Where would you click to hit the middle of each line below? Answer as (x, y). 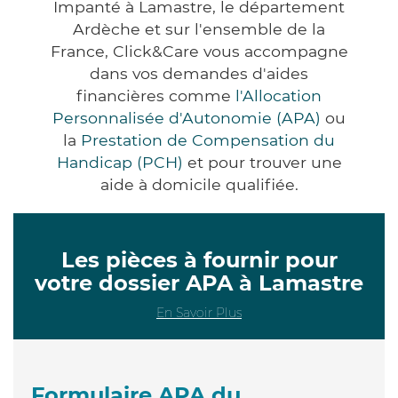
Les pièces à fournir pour (199, 259)
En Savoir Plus (199, 312)
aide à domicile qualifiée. (199, 184)
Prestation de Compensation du (208, 139)
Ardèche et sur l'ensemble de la (199, 28)
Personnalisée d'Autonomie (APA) (187, 117)
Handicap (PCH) (119, 162)
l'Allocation (279, 95)
